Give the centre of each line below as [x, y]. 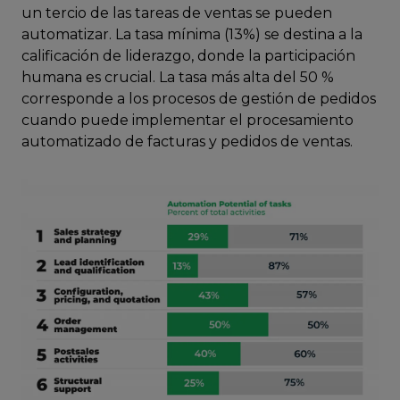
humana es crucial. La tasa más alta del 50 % [178, 77]
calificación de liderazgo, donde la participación [188, 56]
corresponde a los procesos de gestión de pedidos [199, 99]
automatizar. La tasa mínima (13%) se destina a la [192, 34]
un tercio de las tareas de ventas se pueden [177, 13]
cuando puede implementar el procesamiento [187, 120]
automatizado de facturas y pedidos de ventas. [187, 142]
